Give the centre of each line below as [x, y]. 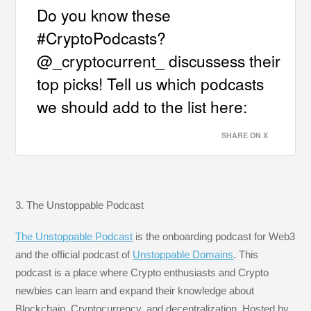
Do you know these [104, 14]
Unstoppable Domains [183, 254]
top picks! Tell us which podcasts [151, 83]
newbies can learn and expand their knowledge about [135, 290]
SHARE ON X [244, 135]
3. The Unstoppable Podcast [80, 205]
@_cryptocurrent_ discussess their [159, 60]
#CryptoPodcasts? [102, 37]
